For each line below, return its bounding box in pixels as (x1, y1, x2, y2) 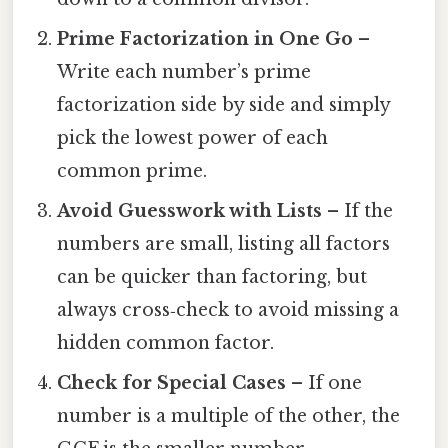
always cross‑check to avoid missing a (57, 299, 400, 322)
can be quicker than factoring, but (57, 266, 368, 289)
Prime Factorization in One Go (57, 28, 354, 51)
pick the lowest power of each (57, 127, 329, 150)
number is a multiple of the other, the (57, 405, 401, 428)
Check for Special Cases (57, 372, 287, 395)
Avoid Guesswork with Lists (57, 200, 323, 223)
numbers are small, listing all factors (57, 233, 391, 256)
